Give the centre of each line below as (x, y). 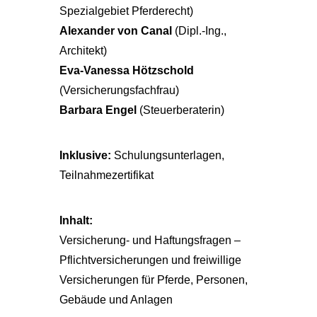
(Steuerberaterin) (180, 110)
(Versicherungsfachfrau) (119, 90)
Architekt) (83, 51)
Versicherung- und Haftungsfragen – (150, 240)
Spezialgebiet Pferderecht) (126, 11)
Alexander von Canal (116, 31)
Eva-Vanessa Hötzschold (128, 70)
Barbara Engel (98, 110)
